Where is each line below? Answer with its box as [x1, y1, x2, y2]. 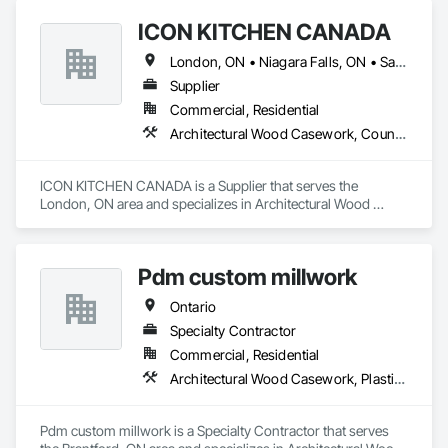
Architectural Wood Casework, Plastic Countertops [394, 370, 406, 387]
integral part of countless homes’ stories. [40, 4, 283, 21]
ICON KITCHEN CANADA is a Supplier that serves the [40, 177, 358, 194]
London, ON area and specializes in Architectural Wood [40, 195, 370, 212]
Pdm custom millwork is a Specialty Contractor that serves [40, 422, 389, 439]
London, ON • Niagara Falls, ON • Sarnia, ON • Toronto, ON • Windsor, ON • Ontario [395, 53, 407, 70]
